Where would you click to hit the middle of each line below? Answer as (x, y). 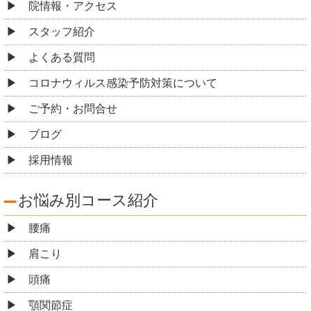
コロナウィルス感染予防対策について (123, 83)
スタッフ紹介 (62, 32)
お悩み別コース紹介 (88, 201)
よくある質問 (62, 58)
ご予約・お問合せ (73, 109)
